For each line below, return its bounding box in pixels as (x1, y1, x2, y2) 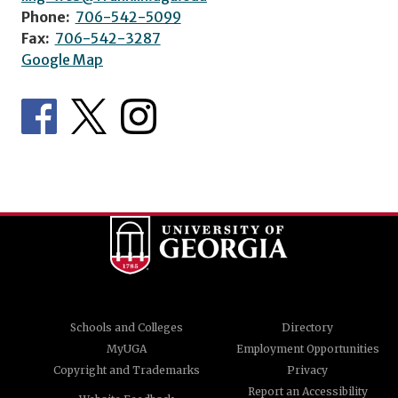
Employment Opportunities (235, 341, 379, 355)
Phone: (21, 7, 70, 26)
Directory (282, 320, 333, 334)
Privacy (287, 362, 328, 377)
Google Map (21, 50, 103, 68)
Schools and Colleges (69, 320, 183, 334)
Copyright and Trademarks (52, 362, 200, 377)
